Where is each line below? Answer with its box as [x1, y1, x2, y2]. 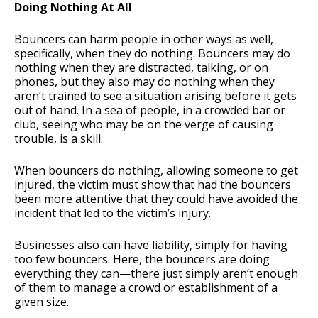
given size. [14, 294, 69, 310]
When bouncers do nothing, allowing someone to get [14, 163, 298, 179]
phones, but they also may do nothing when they [14, 74, 275, 90]
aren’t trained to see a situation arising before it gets [14, 88, 297, 104]
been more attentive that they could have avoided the [14, 191, 298, 207]
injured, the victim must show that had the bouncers [14, 177, 291, 193]
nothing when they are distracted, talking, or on [14, 60, 268, 76]
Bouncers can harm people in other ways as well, [14, 31, 273, 48]
